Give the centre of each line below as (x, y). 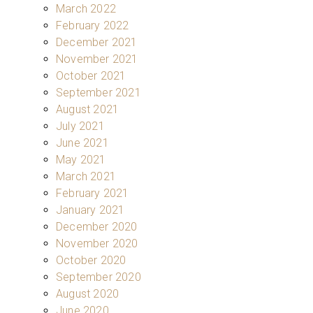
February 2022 (93, 25)
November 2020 (97, 243)
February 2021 (93, 193)
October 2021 (91, 75)
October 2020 (91, 260)
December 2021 (97, 42)
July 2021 (80, 126)
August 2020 (88, 293)
